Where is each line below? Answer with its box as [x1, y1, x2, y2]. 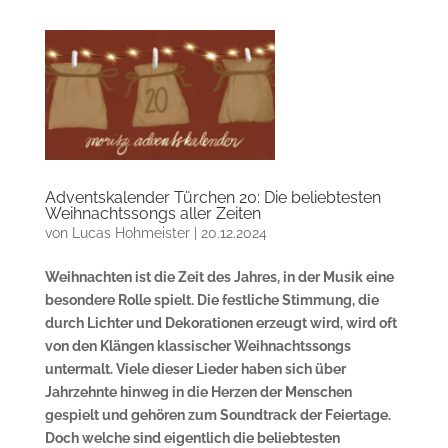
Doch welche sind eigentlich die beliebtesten [44, 429, 340, 446]
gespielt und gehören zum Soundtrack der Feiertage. [44, 406, 391, 423]
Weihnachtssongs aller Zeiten [44, 203, 261, 223]
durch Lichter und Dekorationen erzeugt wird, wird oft [44, 314, 397, 331]
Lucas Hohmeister [71, 224, 190, 241]
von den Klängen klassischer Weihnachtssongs [44, 337, 351, 354]
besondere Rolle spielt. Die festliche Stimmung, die [44, 291, 379, 308]
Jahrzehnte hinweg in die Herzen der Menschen [44, 383, 352, 400]
